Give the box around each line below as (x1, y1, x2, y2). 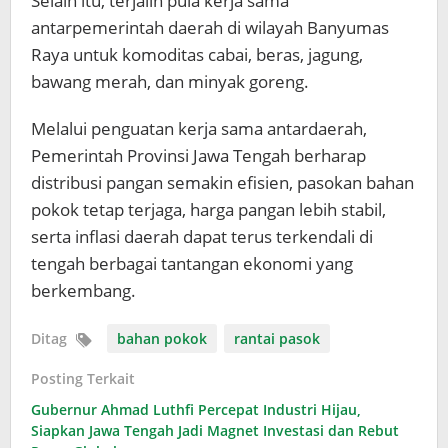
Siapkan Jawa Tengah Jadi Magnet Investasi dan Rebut (31, 420, 399, 440)
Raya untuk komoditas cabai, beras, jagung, (31, 42, 363, 66)
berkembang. (31, 278, 136, 302)
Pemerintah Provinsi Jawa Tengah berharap (31, 143, 366, 167)
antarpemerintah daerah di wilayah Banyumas (31, 15, 389, 39)
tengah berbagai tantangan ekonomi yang (31, 251, 353, 275)
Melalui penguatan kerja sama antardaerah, (31, 116, 367, 140)
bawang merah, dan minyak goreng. (31, 69, 309, 93)
